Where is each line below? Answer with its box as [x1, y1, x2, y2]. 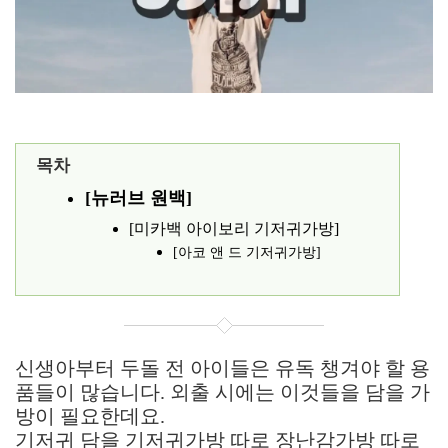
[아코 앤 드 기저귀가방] [173, 245, 321, 260]
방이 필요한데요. [15, 405, 165, 427]
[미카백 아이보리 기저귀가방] [129, 220, 339, 237]
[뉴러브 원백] [85, 188, 192, 208]
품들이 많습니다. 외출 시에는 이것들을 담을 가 [15, 381, 430, 403]
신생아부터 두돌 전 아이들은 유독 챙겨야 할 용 [15, 357, 430, 379]
